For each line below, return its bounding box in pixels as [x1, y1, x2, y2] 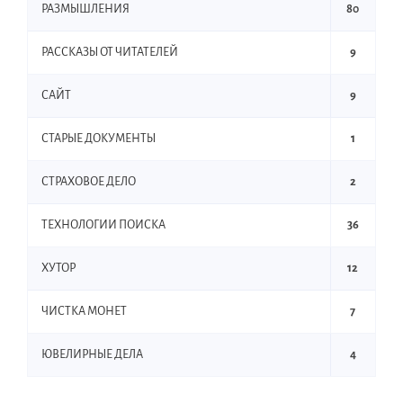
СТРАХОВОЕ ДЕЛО [41, 175, 136, 188]
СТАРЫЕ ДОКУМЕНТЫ [41, 131, 156, 145]
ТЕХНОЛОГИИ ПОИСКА [41, 218, 166, 231]
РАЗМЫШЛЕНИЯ [41, 2, 130, 15]
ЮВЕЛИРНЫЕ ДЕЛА [41, 347, 143, 361]
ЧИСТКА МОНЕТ [41, 304, 127, 318]
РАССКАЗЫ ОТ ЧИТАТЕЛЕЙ [41, 45, 178, 58]
